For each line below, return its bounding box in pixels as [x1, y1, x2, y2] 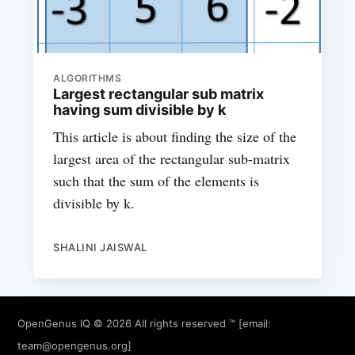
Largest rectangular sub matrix [53, 86, 265, 103]
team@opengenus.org [17, 338, 128, 352]
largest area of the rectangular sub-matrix [53, 149, 291, 169]
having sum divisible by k [53, 101, 227, 119]
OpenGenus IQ [17, 316, 91, 330]
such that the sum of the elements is [53, 171, 260, 191]
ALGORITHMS [53, 72, 122, 85]
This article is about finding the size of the [53, 127, 297, 147]
